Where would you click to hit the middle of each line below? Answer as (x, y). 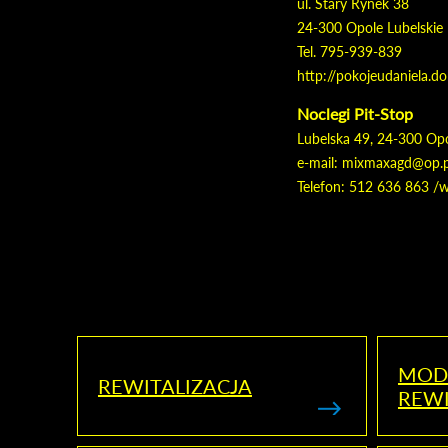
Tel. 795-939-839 (349, 51)
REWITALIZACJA (174, 386)
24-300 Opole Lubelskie (370, 27)
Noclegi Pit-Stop (355, 113)
